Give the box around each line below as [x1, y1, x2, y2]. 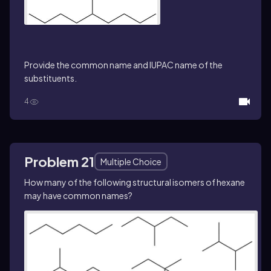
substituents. [24, 73, 77, 84]
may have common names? [24, 190, 132, 201]
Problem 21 [24, 153, 94, 171]
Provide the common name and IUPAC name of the [24, 59, 223, 71]
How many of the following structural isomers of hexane [24, 177, 245, 188]
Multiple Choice [100, 156, 162, 168]
